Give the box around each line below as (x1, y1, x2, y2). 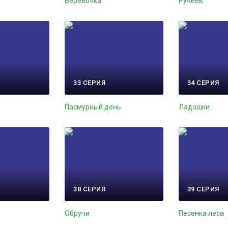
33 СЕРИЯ (73, 79, 106, 87)
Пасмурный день (65, 103, 122, 111)
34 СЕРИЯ (187, 79, 219, 87)
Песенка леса (178, 209, 224, 218)
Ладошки (178, 103, 210, 111)
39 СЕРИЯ (187, 185, 219, 193)
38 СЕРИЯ (73, 185, 106, 193)
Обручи (65, 209, 90, 218)
